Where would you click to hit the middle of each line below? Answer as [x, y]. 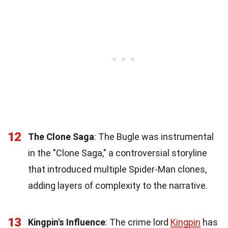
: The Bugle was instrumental [154, 136]
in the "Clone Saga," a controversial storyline [118, 153]
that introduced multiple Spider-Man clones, [117, 169]
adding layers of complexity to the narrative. [118, 185]
